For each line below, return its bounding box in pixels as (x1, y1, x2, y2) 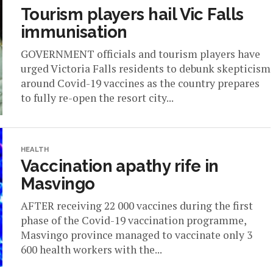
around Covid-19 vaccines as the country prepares (21, 76, 260, 90)
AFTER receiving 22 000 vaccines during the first (21, 199, 253, 213)
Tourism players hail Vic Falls (21, 4, 244, 24)
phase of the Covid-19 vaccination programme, (21, 213, 246, 227)
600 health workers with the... (21, 243, 162, 257)
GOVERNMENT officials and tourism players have (21, 47, 260, 61)
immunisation (21, 22, 127, 41)
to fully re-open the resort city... (21, 91, 174, 105)
